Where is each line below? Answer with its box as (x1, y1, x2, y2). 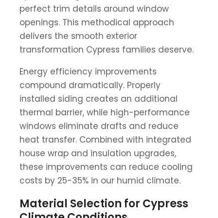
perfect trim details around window (19, 2, 169, 15)
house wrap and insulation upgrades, (19, 147, 176, 159)
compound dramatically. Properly (19, 79, 161, 91)
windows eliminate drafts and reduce (19, 120, 179, 132)
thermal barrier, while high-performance (19, 106, 190, 118)
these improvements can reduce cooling (19, 161, 193, 173)
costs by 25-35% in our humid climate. (19, 174, 181, 186)
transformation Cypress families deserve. (19, 43, 194, 55)
